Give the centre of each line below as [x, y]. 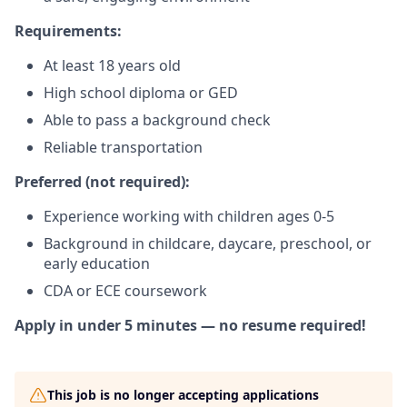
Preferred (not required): [102, 182]
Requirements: [68, 31]
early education [97, 263]
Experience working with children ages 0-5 [189, 216]
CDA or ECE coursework [125, 291]
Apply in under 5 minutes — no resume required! [190, 325]
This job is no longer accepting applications [183, 395]
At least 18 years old [112, 65]
